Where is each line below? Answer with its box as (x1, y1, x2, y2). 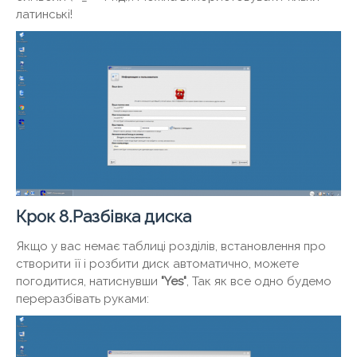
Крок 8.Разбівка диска (16, 206, 191, 227)
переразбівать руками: (16, 292, 149, 307)
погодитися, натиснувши (16, 274, 161, 289)
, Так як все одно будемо (186, 274, 331, 289)
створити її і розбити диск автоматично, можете (16, 257, 299, 272)
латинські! (16, 7, 73, 22)
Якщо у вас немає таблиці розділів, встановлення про (16, 239, 326, 254)
